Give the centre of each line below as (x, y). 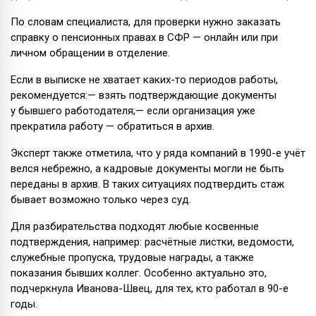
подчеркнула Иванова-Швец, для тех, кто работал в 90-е (150, 288)
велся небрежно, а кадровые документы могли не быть (147, 168)
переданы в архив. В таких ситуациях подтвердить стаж (147, 184)
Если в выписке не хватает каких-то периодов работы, (144, 79)
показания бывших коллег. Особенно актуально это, (139, 273)
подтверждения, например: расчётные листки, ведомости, (152, 242)
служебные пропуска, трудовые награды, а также (132, 257)
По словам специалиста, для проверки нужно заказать (146, 22)
